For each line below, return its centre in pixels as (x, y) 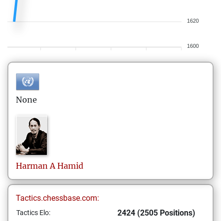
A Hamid (67, 166)
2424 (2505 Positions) (156, 213)
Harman (32, 166)
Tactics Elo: (33, 213)
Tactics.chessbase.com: (57, 198)
